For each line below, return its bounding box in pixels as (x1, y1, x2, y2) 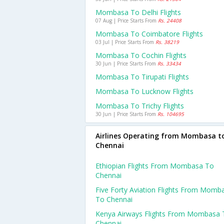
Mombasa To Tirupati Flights (95, 72, 189, 81)
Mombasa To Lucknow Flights (95, 86, 193, 96)
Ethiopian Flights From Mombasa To (95, 161, 214, 170)
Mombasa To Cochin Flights (95, 50, 186, 60)
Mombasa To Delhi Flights (95, 7, 181, 17)
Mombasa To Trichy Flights (95, 101, 184, 110)
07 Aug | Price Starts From (95, 17, 158, 24)
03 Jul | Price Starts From (95, 38, 155, 45)
